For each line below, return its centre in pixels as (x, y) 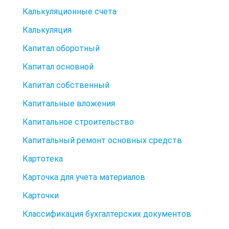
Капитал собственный (66, 85)
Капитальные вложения (69, 103)
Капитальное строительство (78, 122)
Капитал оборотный (61, 48)
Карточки (41, 195)
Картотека (43, 158)
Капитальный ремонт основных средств (102, 140)
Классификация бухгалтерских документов (107, 214)
